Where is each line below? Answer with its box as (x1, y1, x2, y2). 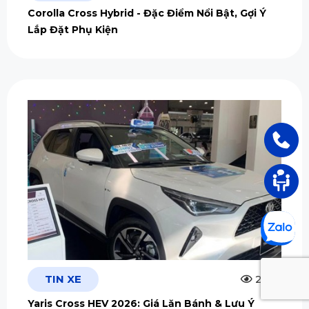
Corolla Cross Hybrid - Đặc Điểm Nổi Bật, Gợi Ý (28, 7, 266, 20)
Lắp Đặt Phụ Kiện (28, 23, 118, 37)
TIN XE (45, 272, 81, 286)
